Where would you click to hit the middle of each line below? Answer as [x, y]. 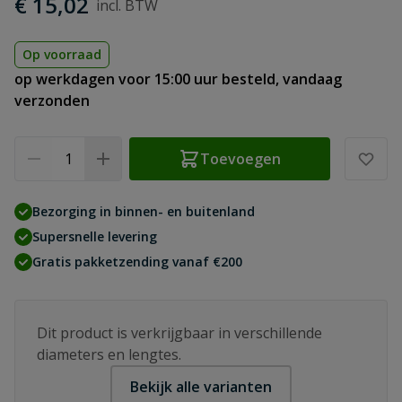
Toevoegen [240, 159]
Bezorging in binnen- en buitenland [144, 211]
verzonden [52, 100]
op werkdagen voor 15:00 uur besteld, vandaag [178, 79]
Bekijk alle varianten [201, 387]
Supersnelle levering [95, 236]
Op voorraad [62, 54]
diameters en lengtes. [109, 354]
